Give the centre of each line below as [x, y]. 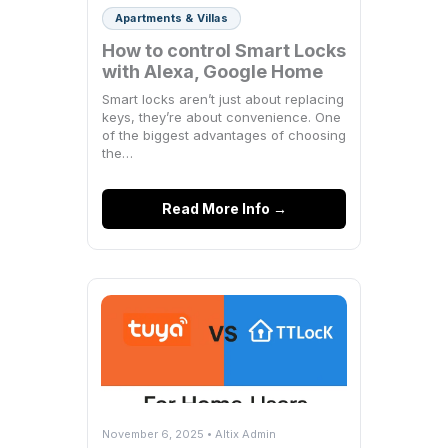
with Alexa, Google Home [212, 72]
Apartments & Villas [171, 18]
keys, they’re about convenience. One [221, 117]
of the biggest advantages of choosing [224, 135]
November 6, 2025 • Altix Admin [189, 434]
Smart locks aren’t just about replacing [223, 99]
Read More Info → [224, 209]
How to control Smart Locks [224, 51]
